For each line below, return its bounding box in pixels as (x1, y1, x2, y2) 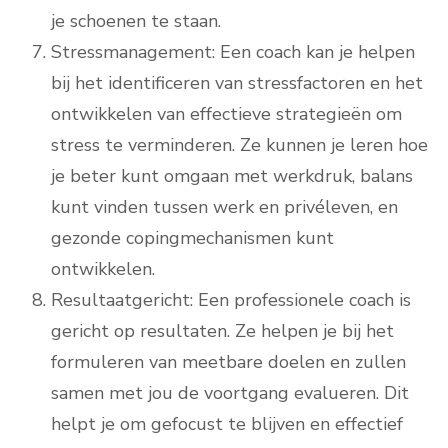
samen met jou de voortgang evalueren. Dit (51, 381, 409, 406)
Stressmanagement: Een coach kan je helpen (51, 40, 415, 65)
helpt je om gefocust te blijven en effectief (51, 412, 403, 437)
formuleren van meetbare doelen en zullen (51, 350, 406, 375)
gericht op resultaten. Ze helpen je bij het (51, 319, 394, 344)
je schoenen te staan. (51, 9, 221, 34)
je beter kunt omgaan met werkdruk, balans (51, 164, 413, 189)
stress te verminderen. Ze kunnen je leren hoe (51, 133, 428, 158)
